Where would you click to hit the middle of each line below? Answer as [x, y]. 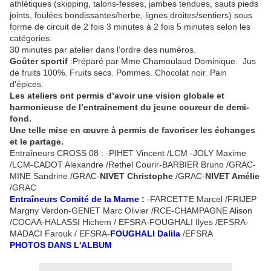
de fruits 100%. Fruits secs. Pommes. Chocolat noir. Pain [118, 73]
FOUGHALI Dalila [145, 234]
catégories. [31, 38]
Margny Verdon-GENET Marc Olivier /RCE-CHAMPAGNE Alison [131, 211]
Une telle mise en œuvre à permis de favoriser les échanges [132, 130]
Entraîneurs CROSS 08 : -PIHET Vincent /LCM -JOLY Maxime [128, 153]
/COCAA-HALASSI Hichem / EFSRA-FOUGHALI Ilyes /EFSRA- [129, 222]
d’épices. [27, 84]
